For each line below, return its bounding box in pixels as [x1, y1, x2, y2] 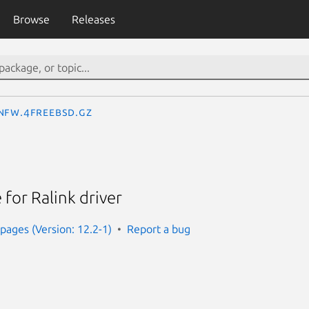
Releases [71, 13, 115, 26]
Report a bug [127, 222, 190, 235]
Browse [12, 13, 50, 26]
